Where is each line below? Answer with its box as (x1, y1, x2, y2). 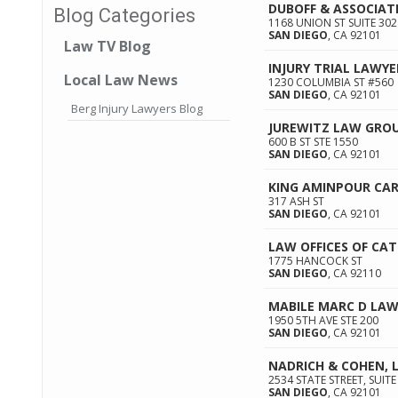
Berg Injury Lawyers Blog (71, 100, 203, 117)
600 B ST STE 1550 (268, 134, 358, 149)
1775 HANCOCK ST (268, 253, 362, 268)
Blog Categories (53, 4, 195, 28)
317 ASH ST (268, 194, 324, 209)
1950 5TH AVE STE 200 (268, 313, 378, 328)
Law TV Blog (64, 36, 151, 57)
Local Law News (64, 70, 178, 91)
